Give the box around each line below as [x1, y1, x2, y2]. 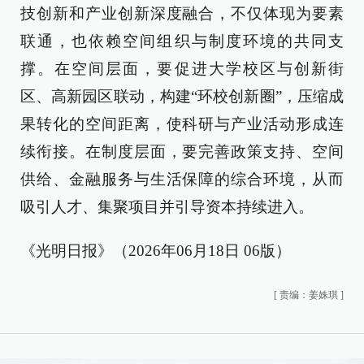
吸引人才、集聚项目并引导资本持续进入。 [20, 198, 314, 215]
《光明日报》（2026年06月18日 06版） [20, 242, 291, 259]
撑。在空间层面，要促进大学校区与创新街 [20, 60, 344, 77]
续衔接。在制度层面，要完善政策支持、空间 [20, 143, 344, 160]
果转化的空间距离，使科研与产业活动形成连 [20, 115, 344, 132]
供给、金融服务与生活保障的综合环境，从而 [20, 171, 344, 188]
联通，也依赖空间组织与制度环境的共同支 [20, 32, 344, 50]
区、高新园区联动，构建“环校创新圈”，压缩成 [20, 88, 344, 105]
